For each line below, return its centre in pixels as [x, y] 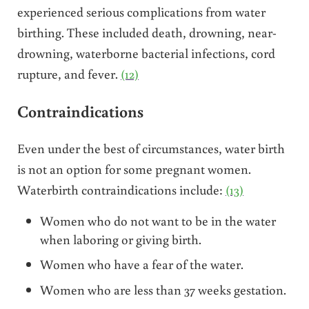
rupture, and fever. [69, 74]
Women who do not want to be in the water [158, 220]
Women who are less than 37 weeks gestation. [163, 289]
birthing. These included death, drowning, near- [147, 32]
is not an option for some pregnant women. [134, 168]
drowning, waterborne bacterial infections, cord [146, 53]
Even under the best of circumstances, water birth [151, 148]
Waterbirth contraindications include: [121, 189]
